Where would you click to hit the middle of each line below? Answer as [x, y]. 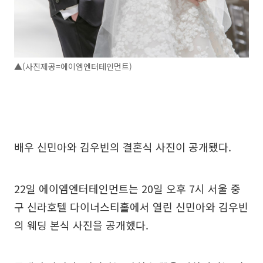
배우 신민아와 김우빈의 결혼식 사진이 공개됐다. [123, 147]
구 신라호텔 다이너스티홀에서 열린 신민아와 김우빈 [131, 207]
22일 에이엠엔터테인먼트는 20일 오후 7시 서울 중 [127, 188]
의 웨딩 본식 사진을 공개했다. [81, 225]
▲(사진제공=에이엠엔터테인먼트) [73, 66]
